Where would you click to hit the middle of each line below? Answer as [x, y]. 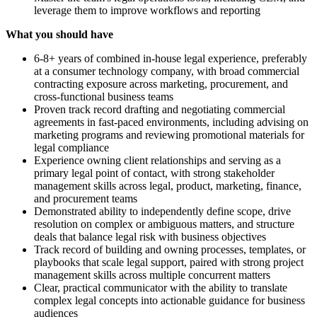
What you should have [59, 34]
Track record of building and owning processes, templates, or [170, 249]
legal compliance [71, 147]
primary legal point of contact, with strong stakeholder [154, 173]
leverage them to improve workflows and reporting [147, 10]
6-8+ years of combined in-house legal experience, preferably [171, 58]
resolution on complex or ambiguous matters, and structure [164, 224]
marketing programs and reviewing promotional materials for [169, 134]
